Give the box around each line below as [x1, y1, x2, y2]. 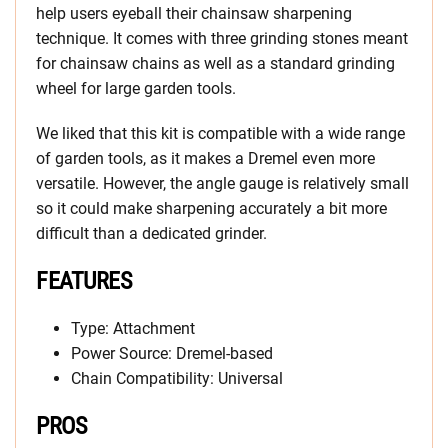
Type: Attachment [71, 319, 195, 339]
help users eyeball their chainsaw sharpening [36, 4, 352, 24]
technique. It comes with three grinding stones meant [36, 29, 408, 49]
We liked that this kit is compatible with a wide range [36, 124, 405, 144]
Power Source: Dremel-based [71, 344, 273, 364]
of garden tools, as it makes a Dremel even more [36, 149, 375, 169]
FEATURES [36, 267, 132, 296]
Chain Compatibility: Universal [71, 369, 283, 389]
